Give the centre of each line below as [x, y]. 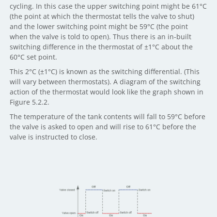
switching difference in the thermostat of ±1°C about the [101, 46]
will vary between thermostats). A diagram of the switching [105, 81]
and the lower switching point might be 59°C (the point [100, 26]
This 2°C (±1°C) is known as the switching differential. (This [105, 71]
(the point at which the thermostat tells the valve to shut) [102, 16]
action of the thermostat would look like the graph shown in [107, 92]
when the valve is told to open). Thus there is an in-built [101, 36]
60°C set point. [33, 57]
